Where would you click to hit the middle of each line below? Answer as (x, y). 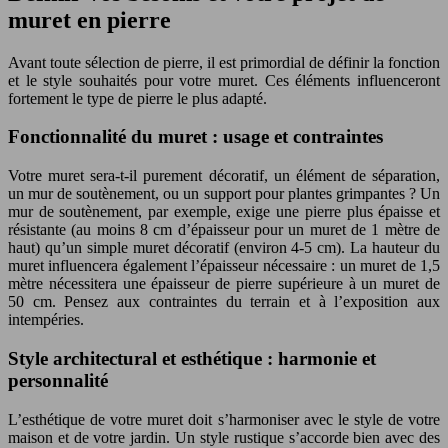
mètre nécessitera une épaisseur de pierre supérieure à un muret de (224, 284)
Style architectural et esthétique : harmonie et (192, 358)
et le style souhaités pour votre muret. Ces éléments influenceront (224, 80)
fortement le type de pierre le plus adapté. (137, 98)
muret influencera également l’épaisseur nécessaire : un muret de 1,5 (224, 266)
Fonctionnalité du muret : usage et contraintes (195, 137)
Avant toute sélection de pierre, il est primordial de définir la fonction (224, 62)
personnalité (58, 380)
